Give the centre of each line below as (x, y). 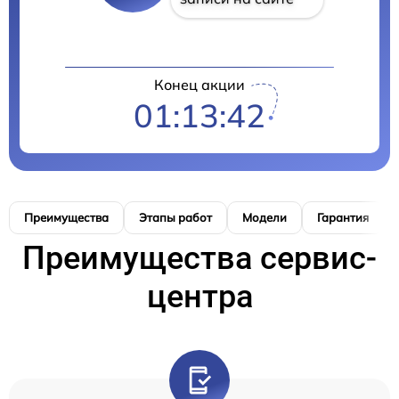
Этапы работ (175, 217)
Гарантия (343, 217)
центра (199, 296)
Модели (265, 217)
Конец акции (199, 84)
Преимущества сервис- (199, 258)
